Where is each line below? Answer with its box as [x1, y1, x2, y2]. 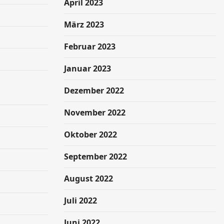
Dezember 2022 [64, 85, 124, 96]
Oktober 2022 [64, 129, 117, 140]
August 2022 [64, 173, 113, 184]
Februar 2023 [64, 41, 115, 52]
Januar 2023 [64, 63, 111, 74]
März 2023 [64, 19, 104, 30]
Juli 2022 [64, 195, 97, 206]
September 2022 [64, 151, 127, 162]
